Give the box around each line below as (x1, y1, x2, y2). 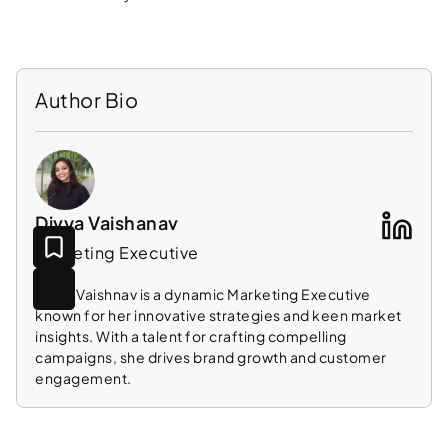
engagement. (35, 368, 132, 387)
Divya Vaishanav (35, 210, 179, 234)
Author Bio (35, 86, 138, 112)
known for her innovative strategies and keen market (35, 305, 402, 324)
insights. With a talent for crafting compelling (35, 326, 347, 345)
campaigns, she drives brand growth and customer (35, 347, 387, 366)
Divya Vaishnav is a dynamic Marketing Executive (35, 284, 371, 303)
